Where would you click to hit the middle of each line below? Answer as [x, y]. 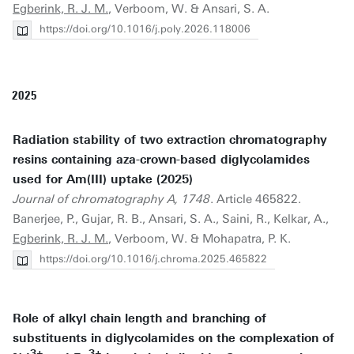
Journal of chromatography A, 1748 [111, 199]
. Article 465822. [256, 199]
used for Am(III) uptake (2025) [103, 179]
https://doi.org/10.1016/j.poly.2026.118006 [145, 29]
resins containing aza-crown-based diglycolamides [161, 160]
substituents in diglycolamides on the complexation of [173, 338]
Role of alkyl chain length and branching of [139, 318]
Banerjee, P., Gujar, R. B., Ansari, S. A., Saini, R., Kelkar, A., [171, 219]
